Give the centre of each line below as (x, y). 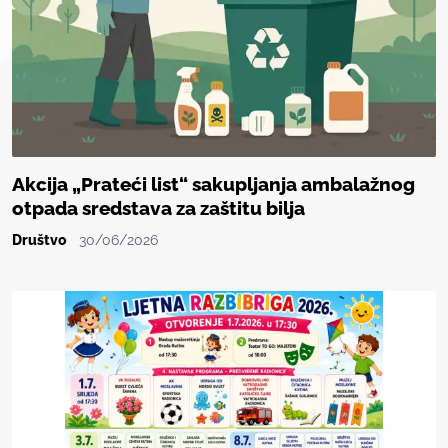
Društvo (39, 240)
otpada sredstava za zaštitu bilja (158, 209)
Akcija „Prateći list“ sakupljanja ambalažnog (213, 185)
